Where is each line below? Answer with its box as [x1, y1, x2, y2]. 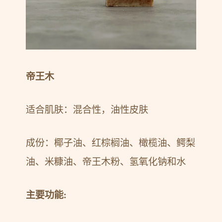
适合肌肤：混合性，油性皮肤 [26, 104, 149, 115]
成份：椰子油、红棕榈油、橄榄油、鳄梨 [26, 137, 196, 148]
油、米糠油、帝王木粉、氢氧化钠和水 [26, 156, 186, 167]
